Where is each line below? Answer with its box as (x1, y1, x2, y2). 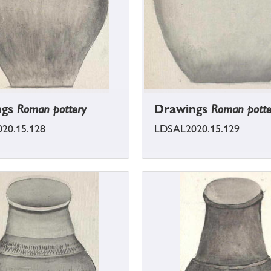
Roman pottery (17, 102, 87, 117)
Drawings (154, 102, 211, 117)
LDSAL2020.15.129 (154, 123, 240, 135)
